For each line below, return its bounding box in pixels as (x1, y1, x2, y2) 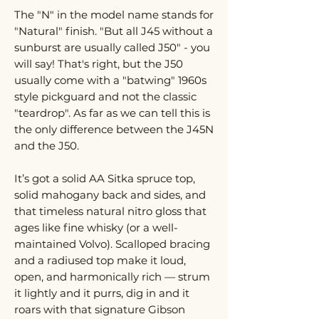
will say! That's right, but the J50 (14, 57, 183, 70)
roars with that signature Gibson (14, 303, 185, 316)
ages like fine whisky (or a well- (14, 221, 178, 234)
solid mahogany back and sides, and (14, 188, 206, 202)
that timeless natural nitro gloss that (14, 204, 206, 218)
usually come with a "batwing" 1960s (14, 73, 206, 87)
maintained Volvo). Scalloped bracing (14, 237, 210, 251)
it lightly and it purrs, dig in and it (14, 286, 189, 300)
